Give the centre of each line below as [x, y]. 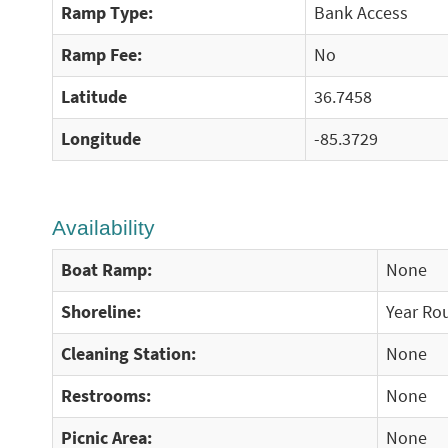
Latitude [94, 97]
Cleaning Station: [128, 354]
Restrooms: [106, 396]
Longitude [101, 139]
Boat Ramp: [106, 270]
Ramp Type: [107, 13]
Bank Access [361, 13]
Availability [103, 227]
